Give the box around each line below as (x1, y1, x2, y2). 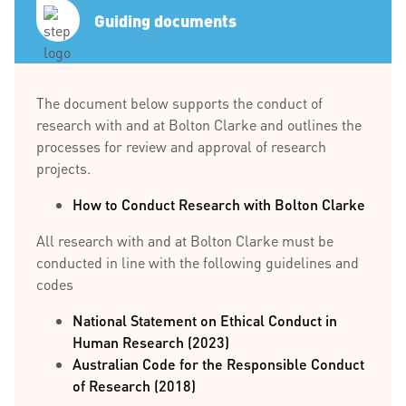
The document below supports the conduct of (36, 93, 323, 112)
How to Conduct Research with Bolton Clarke (72, 195, 365, 214)
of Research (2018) (72, 376, 196, 395)
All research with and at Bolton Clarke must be (36, 231, 333, 250)
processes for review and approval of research (36, 137, 326, 156)
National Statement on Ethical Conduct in (72, 311, 337, 330)
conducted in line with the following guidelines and (36, 253, 359, 272)
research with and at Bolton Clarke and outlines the (36, 115, 362, 134)
